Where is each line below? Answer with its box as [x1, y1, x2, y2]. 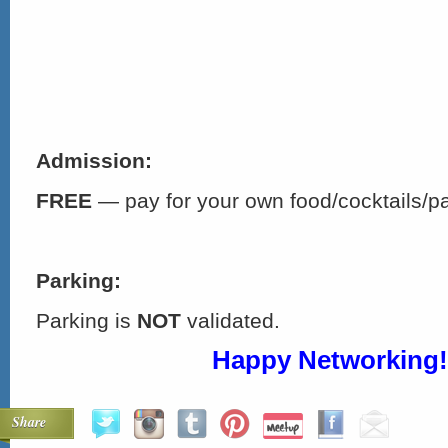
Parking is [36, 309, 137, 332]
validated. [181, 309, 280, 332]
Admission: [36, 149, 152, 172]
